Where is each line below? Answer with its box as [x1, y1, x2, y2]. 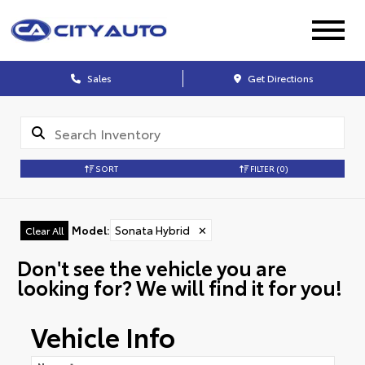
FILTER [248, 161, 275, 174]
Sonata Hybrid [115, 222, 190, 237]
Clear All [25, 223, 64, 237]
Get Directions [245, 71, 314, 85]
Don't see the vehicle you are [16, 253, 287, 281]
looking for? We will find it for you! [16, 272, 342, 301]
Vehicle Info [30, 318, 175, 355]
